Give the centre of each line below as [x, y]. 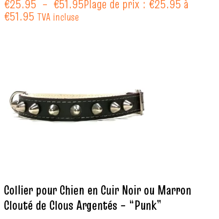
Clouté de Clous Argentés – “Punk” [83, 205]
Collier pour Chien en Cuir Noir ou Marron [98, 190]
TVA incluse [58, 17]
